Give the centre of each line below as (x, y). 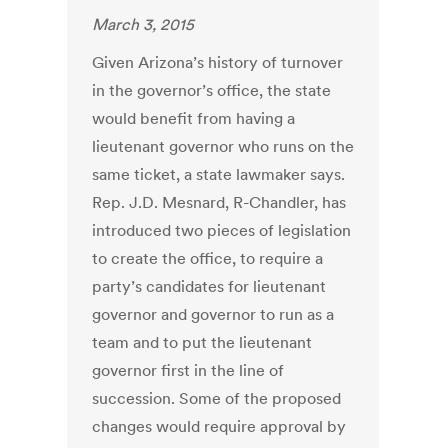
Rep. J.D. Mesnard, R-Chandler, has (219, 202)
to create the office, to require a (208, 258)
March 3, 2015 (143, 24)
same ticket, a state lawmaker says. (219, 174)
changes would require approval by (219, 426)
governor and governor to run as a (213, 314)
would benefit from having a (194, 118)
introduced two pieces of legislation (222, 230)
